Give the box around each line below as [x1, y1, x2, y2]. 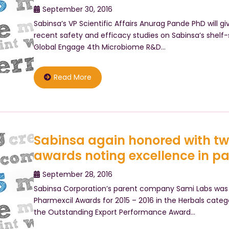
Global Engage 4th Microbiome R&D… [33, 41, 166, 52]
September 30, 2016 [42, 4, 112, 14]
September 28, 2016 [42, 169, 112, 179]
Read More [53, 72, 91, 82]
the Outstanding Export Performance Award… [33, 207, 195, 217]
